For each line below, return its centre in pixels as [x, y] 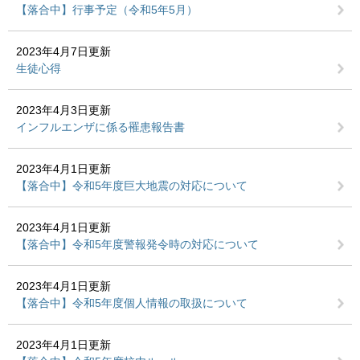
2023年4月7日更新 [63, 51]
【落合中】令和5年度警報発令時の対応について [137, 244]
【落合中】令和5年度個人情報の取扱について [132, 303]
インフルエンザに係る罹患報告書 [100, 127]
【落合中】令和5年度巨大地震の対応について [132, 186]
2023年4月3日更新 [63, 110]
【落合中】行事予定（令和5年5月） [107, 10]
